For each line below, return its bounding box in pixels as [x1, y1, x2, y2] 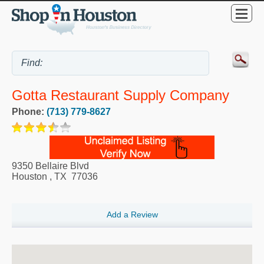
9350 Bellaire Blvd [12, 161, 89, 171]
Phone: [12, 107, 47, 117]
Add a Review [106, 210, 158, 220]
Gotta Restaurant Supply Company [12, 87, 229, 104]
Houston [12, 171, 47, 182]
